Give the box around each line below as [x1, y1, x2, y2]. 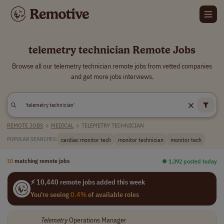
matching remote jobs [14, 156, 69, 164]
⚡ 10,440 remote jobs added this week [30, 177, 145, 186]
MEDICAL [50, 121, 73, 129]
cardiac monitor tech [61, 135, 111, 143]
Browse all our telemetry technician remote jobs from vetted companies [12, 61, 212, 70]
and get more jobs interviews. [70, 72, 153, 81]
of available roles [86, 190, 139, 199]
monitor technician [118, 135, 163, 143]
